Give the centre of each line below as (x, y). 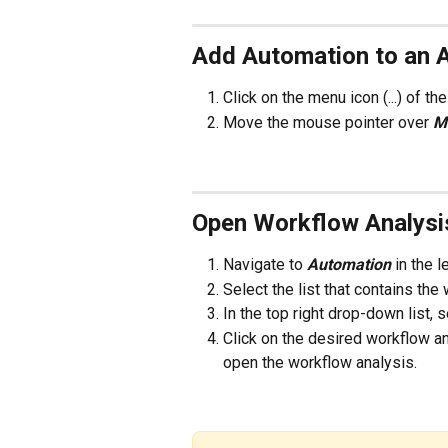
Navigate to (265, 265)
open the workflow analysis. (322, 362)
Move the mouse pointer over (328, 122)
